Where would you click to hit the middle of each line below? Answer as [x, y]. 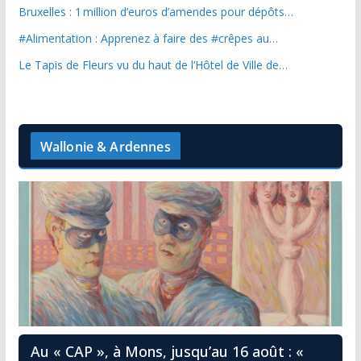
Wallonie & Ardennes [105, 146]
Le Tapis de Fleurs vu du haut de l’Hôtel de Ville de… [153, 64]
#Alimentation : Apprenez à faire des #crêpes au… [148, 38]
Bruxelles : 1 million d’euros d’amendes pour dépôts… [156, 11]
